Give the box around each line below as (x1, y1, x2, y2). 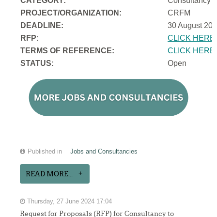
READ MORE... (26, 170, 73, 178)
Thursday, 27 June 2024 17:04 (25, 198, 112, 205)
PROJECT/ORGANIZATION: (20, 9, 122, 17)
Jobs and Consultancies (70, 148, 138, 155)
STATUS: (20, 59, 54, 68)
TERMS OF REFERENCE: (20, 46, 115, 55)
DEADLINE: (20, 21, 64, 30)
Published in (28, 148, 62, 155)
